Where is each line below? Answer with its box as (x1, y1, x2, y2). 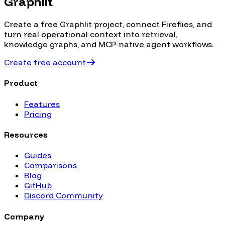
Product (4, 78, 38, 88)
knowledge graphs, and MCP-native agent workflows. (4, 39, 213, 50)
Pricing (24, 108, 52, 119)
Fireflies (162, 19, 193, 30)
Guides (24, 150, 51, 161)
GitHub (24, 180, 52, 191)
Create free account (4, 57, 86, 68)
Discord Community (24, 190, 103, 201)
